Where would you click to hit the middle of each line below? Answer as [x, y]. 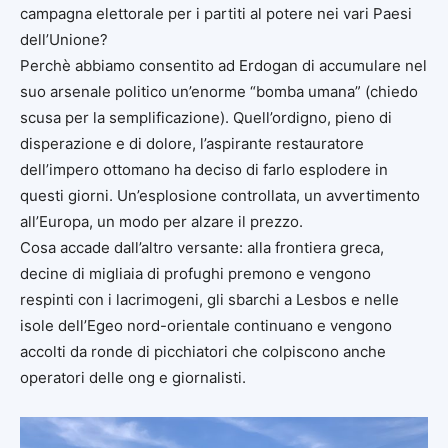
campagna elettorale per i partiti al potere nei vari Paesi [216, 13]
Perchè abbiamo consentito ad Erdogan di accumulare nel [223, 65]
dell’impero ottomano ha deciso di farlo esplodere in [204, 169]
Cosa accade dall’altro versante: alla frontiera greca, [202, 247]
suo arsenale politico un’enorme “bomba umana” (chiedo [219, 91]
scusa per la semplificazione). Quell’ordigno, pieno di [206, 117]
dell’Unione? [64, 39]
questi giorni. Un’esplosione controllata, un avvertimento [220, 195]
